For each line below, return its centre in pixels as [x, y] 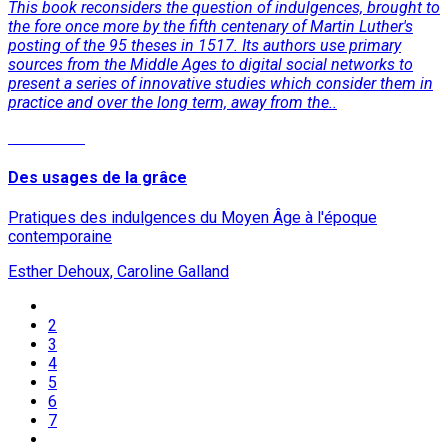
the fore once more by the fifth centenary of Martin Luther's [210, 26]
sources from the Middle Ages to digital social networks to [210, 64]
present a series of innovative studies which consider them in [220, 83]
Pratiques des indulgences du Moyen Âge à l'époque [192, 218]
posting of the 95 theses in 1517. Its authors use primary [204, 45]
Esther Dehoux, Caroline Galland [118, 272]
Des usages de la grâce [97, 177]
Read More [46, 137]
